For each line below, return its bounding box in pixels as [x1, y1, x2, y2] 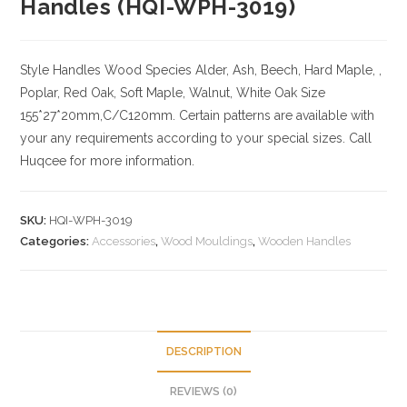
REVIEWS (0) [170, 384, 237, 398]
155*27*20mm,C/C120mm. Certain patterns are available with [20, 108, 375, 123]
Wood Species [101, 63, 193, 77]
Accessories [92, 234, 156, 248]
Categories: [20, 234, 93, 248]
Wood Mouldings [161, 234, 253, 248]
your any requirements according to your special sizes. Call [20, 131, 372, 145]
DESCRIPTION [165, 344, 242, 358]
